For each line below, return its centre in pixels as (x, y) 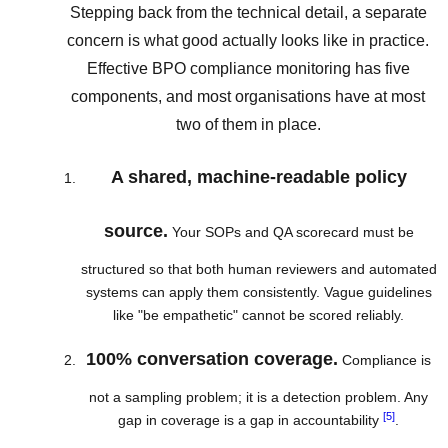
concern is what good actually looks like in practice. (248, 41)
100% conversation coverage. (212, 359)
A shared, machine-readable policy (258, 176)
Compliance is (384, 360)
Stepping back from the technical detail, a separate (248, 13)
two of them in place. (248, 125)
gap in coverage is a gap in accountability (250, 420)
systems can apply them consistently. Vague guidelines (258, 291)
